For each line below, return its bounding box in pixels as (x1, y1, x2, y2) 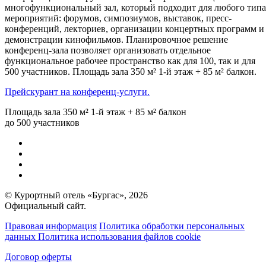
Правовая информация (5, 220, 97, 231)
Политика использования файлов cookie (38, 231, 201, 242)
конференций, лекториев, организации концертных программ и (5, 23, 264, 34)
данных (5, 231, 38, 242)
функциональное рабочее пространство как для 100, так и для (5, 55, 255, 66)
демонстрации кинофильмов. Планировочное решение (5, 34, 228, 45)
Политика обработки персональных (99, 220, 245, 231)
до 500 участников (5, 117, 80, 128)
